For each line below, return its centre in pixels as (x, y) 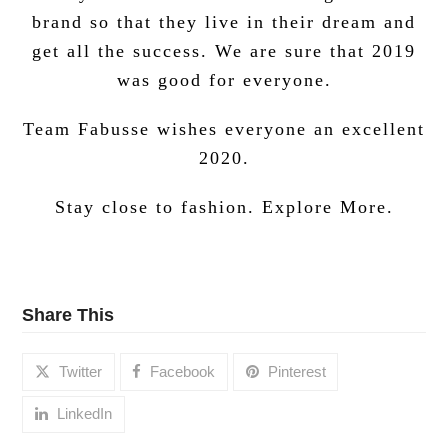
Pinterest (296, 371)
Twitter (81, 371)
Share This (68, 314)
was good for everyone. (224, 80)
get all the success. (123, 51)
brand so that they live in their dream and (224, 22)
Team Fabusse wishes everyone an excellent (224, 129)
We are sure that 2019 (315, 51)
